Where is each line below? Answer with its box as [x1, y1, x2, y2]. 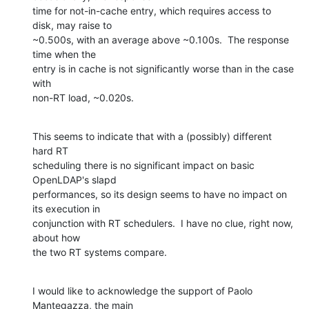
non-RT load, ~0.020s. [32, 91, 134, 103]
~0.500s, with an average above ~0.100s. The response [32, 33, 289, 46]
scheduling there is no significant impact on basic [32, 159, 255, 171]
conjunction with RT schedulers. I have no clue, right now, [32, 217, 293, 229]
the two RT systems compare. [32, 246, 167, 258]
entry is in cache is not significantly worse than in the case [32, 62, 294, 74]
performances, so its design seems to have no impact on [32, 188, 287, 200]
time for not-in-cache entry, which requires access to [32, 4, 271, 17]
